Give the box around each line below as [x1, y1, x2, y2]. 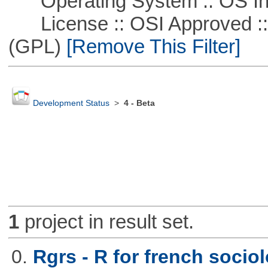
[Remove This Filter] [60, 35, 240, 57]
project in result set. [19, 211, 194, 233]
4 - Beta [123, 99, 155, 108]
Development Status [32, 99, 109, 108]
